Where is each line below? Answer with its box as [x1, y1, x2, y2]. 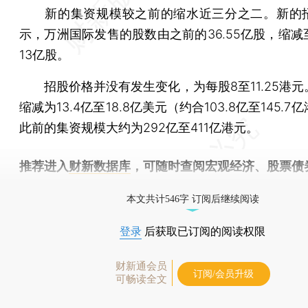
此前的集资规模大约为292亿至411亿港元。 [19, 120, 258, 135]
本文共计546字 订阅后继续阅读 [126, 193, 259, 204]
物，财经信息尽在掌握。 [19, 179, 155, 194]
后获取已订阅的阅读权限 [142, 225, 265, 237]
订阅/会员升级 [193, 268, 254, 279]
